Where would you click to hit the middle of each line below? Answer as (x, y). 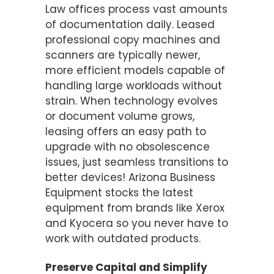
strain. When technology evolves (131, 101)
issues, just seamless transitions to (137, 162)
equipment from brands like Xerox (135, 208)
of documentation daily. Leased (130, 24)
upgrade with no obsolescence (128, 146)
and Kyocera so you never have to (137, 223)
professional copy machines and (133, 39)
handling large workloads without (134, 85)
